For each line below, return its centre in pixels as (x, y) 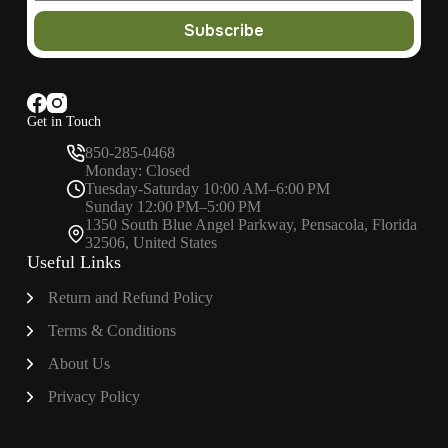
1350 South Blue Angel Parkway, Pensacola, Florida (250, 225)
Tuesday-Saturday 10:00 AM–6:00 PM (207, 189)
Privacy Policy (93, 397)
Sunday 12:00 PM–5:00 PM (172, 207)
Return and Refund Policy (130, 298)
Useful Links (73, 262)
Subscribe (223, 31)
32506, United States (150, 243)
